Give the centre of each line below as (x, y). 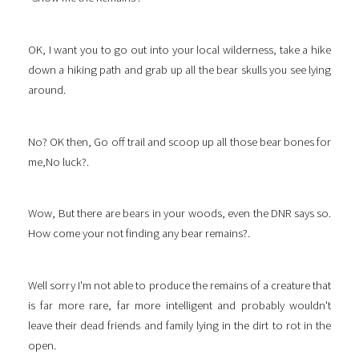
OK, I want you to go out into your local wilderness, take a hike (179, 50)
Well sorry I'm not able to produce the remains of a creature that (179, 286)
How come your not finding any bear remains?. (140, 234)
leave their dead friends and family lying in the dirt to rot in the (179, 326)
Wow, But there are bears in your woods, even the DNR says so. (179, 214)
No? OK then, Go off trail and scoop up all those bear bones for (179, 141)
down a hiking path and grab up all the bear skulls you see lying (179, 70)
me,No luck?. (58, 161)
